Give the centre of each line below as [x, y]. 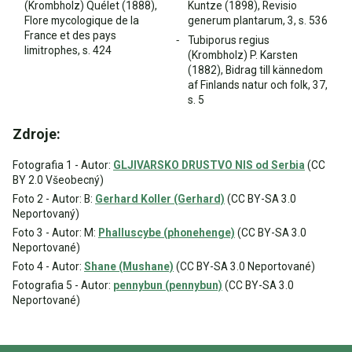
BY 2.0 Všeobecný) [58, 180]
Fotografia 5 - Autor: [63, 285]
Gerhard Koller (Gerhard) [160, 199]
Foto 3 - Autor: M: [55, 233]
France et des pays [70, 35]
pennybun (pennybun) [168, 285]
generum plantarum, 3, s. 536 [258, 20]
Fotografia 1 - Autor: [63, 165]
